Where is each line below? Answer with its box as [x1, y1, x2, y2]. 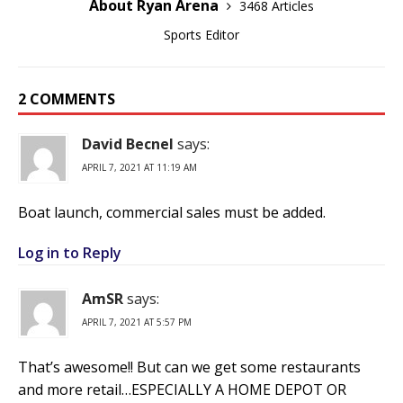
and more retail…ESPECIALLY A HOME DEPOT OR [18, 379, 346, 399]
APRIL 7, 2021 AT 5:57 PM [82, 315, 192, 328]
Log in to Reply [18, 242, 121, 263]
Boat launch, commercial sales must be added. [18, 201, 326, 222]
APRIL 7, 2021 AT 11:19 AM [82, 160, 197, 174]
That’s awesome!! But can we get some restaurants [18, 356, 361, 377]
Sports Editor [164, 25, 239, 43]
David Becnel [82, 133, 174, 154]
